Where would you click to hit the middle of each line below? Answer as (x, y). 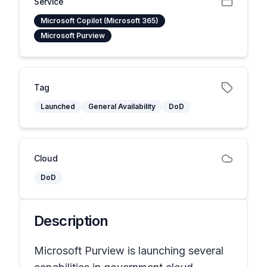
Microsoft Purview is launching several (129, 251)
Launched (58, 106)
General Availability (122, 106)
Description (71, 221)
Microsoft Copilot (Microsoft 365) (100, 21)
